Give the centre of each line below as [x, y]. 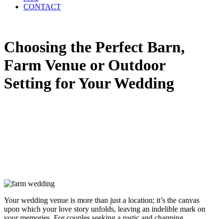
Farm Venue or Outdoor [85, 65]
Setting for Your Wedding [89, 83]
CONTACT [42, 7]
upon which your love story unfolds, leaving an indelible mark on [105, 209]
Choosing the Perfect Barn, [94, 47]
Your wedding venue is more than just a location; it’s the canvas [102, 200]
